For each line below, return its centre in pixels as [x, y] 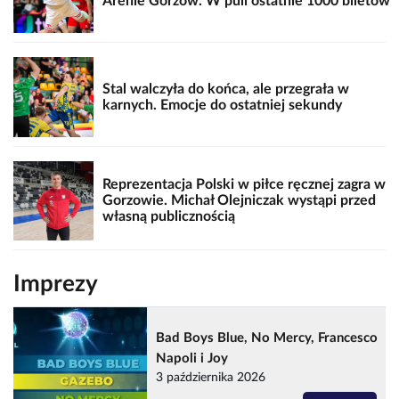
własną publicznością [168, 217]
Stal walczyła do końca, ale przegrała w [225, 89]
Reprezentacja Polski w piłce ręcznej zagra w [244, 185]
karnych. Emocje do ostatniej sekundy [222, 105]
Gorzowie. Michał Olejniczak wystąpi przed [239, 201]
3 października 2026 [211, 378]
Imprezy [56, 285]
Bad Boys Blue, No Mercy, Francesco [267, 338]
